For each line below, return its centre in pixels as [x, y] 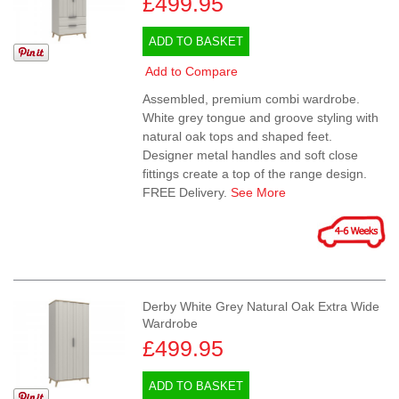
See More [259, 193]
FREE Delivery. [187, 193]
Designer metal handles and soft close [251, 155]
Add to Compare [192, 72]
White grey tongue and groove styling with [261, 118]
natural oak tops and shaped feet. [238, 137]
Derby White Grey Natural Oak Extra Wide [261, 307]
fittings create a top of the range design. [255, 174]
